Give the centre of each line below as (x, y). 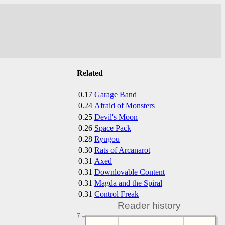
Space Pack (113, 128)
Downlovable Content (130, 172)
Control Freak (117, 194)
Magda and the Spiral (128, 183)
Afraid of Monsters (125, 105)
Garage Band (116, 94)
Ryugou (107, 139)
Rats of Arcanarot (122, 150)
